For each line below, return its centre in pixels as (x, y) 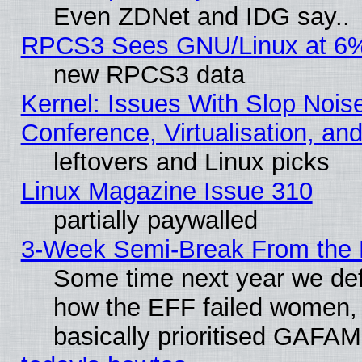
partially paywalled (155, 220)
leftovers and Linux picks (191, 162)
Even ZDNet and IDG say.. (201, 16)
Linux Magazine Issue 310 (166, 191)
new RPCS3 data (149, 74)
